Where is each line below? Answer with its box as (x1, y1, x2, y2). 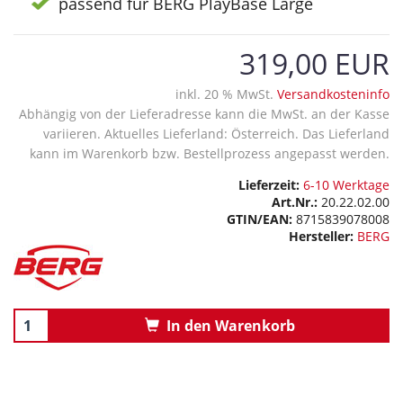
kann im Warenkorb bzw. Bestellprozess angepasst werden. (30, 145, 390, 163)
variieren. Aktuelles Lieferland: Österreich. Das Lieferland (43, 125, 390, 143)
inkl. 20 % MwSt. (175, 85, 277, 103)
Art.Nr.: (272, 193, 318, 211)
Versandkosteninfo (277, 85, 390, 103)
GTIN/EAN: (227, 210, 292, 228)
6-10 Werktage (303, 176, 390, 194)
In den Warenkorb (158, 316, 295, 336)
